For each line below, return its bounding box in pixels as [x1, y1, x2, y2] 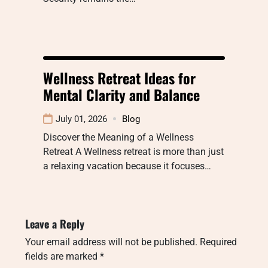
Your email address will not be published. [25, 236, 197, 248]
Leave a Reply [25, 215, 84, 232]
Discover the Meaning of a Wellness [43, 131, 194, 143]
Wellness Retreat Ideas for [43, 66, 196, 89]
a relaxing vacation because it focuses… [43, 160, 211, 172]
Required [200, 236, 237, 248]
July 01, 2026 [56, 113, 107, 124]
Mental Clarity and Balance [43, 83, 200, 105]
